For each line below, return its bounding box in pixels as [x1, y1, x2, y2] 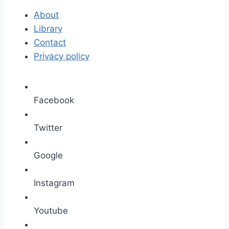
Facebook [34, 95, 74, 105]
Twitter [34, 123, 62, 133]
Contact [34, 37, 66, 48]
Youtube [34, 205, 68, 216]
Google [34, 150, 63, 161]
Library [34, 24, 62, 34]
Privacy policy [34, 51, 89, 61]
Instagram [34, 178, 75, 188]
